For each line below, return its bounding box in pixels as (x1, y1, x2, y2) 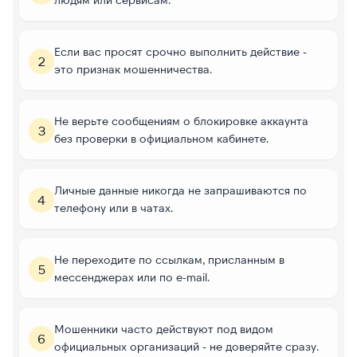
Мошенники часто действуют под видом (54, 321, 273, 335)
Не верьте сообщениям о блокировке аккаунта (54, 113, 308, 127)
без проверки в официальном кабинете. (54, 131, 269, 145)
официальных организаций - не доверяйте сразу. (54, 339, 319, 353)
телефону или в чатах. (54, 200, 173, 214)
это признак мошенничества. (54, 61, 212, 76)
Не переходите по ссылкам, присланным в (54, 252, 284, 266)
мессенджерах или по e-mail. (54, 269, 210, 284)
